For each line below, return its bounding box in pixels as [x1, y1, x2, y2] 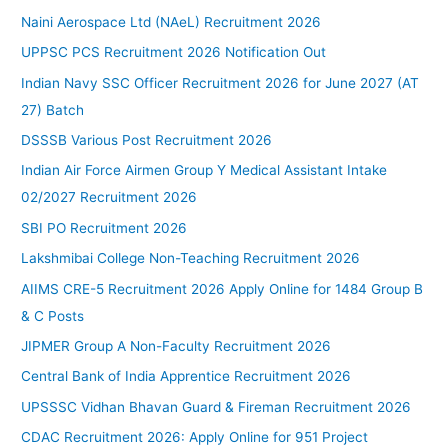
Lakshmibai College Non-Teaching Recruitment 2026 [21, 250, 361, 267]
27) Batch [21, 101, 85, 118]
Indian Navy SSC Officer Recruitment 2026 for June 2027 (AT [21, 74, 420, 91]
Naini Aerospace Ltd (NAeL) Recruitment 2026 [21, 13, 322, 30]
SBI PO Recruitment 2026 [21, 219, 188, 236]
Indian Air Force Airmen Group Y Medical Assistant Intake [21, 162, 388, 179]
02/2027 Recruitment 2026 [21, 189, 198, 206]
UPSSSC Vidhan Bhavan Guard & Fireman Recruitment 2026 [21, 398, 412, 415]
